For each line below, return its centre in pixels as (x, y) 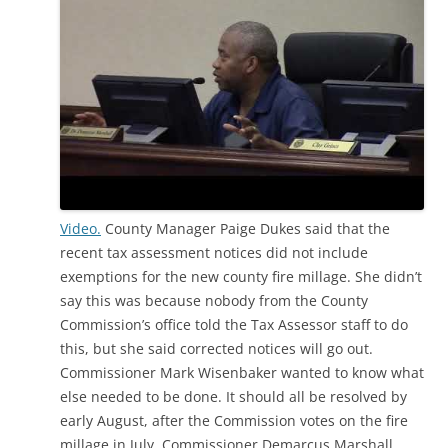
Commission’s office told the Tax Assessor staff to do (234, 324)
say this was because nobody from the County (214, 300)
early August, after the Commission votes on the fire (234, 420)
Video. (80, 228)
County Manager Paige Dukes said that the (245, 228)
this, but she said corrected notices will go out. (216, 348)
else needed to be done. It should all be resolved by (233, 396)
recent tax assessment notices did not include (214, 252)
